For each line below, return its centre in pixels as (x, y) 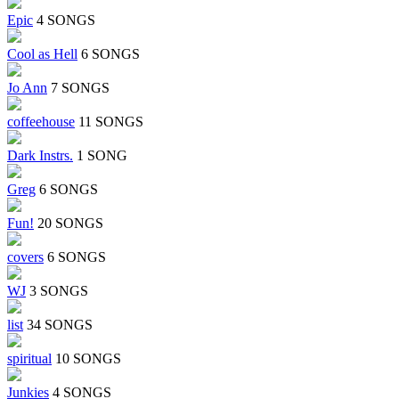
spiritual (29, 359)
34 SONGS (60, 325)
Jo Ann (27, 88)
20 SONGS (70, 224)
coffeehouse (41, 122)
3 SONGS (59, 291)
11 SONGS (111, 122)
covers (25, 257)
